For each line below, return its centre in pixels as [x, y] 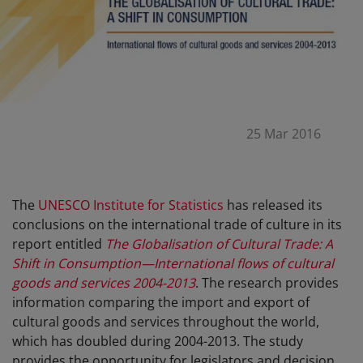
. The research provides [267, 283]
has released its [273, 205]
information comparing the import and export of [161, 303]
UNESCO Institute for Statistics [131, 205]
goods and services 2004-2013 [104, 283]
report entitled [59, 244]
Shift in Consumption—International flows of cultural [173, 264]
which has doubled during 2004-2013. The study [158, 342]
